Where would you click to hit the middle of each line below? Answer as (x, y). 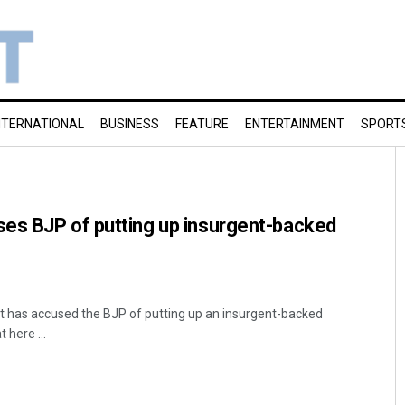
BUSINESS (130, 124)
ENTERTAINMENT (295, 124)
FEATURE (202, 124)
